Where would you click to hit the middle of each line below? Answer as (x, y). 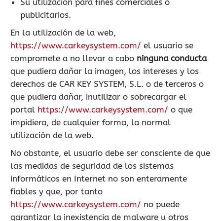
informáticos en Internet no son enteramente (99, 179)
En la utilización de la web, (63, 33)
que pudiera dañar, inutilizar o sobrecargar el (98, 97)
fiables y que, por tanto (56, 191)
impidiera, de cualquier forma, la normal (91, 122)
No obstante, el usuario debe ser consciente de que (110, 153)
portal (24, 110)
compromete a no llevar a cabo (74, 58)
